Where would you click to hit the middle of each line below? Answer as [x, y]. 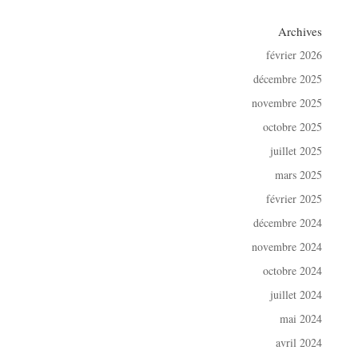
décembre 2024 [288, 223]
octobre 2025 [293, 127]
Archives [300, 32]
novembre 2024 [287, 247]
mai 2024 [301, 319]
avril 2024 [299, 343]
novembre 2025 [287, 103]
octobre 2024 [293, 271]
